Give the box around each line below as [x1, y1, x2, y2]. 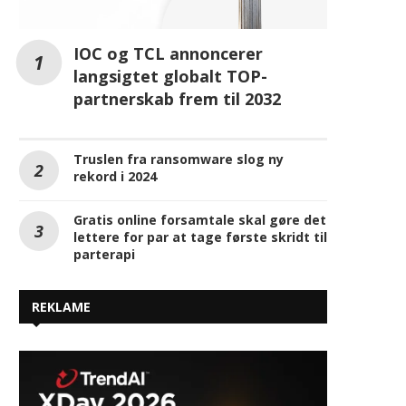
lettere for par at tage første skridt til [73, 227, 327, 246]
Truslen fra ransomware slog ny [73, 150, 284, 168]
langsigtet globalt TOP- [73, 64, 267, 87]
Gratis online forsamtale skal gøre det [73, 210, 326, 228]
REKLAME [32, 297, 91, 315]
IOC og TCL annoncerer [73, 42, 263, 64]
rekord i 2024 [73, 167, 157, 185]
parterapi [73, 245, 135, 263]
